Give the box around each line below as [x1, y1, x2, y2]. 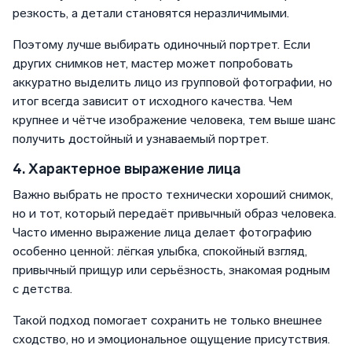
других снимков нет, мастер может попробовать [13, 56, 293, 71]
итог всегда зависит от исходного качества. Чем [13, 93, 292, 109]
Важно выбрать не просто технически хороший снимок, [13, 187, 333, 203]
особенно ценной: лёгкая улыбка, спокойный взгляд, [13, 244, 307, 259]
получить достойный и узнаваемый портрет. [13, 131, 269, 147]
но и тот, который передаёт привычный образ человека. [13, 206, 336, 222]
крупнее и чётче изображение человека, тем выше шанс [13, 112, 335, 128]
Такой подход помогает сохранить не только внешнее [13, 313, 322, 328]
